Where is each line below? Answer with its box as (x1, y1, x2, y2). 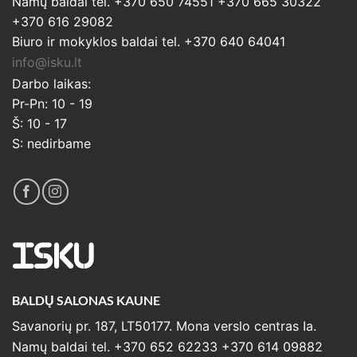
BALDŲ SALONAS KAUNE (12, 292, 160, 308)
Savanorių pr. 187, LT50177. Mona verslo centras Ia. (12, 317, 316, 334)
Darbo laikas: (12, 75, 91, 92)
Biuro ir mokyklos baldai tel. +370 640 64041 (12, 33, 285, 49)
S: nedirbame (12, 135, 91, 151)
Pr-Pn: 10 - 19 (12, 95, 92, 112)
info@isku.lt (12, 54, 82, 71)
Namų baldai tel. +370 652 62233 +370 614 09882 (12, 339, 323, 355)
